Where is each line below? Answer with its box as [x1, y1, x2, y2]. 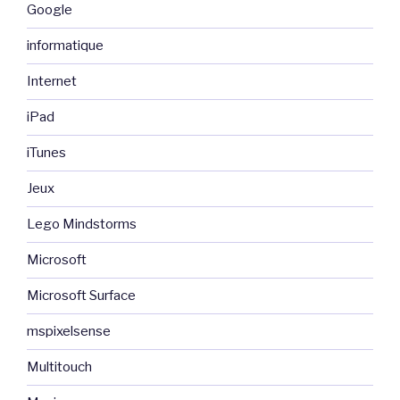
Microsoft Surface [27, 287, 136, 304]
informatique [27, 37, 104, 54]
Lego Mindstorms [27, 216, 137, 233]
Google [27, 2, 72, 19]
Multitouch [27, 359, 92, 376]
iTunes [27, 145, 66, 162]
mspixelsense [27, 323, 111, 340]
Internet [27, 73, 77, 90]
